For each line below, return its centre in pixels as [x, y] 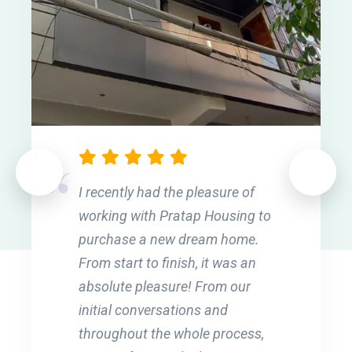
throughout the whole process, [171, 333]
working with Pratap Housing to [175, 215]
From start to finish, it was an [167, 262]
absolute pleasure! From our [165, 286]
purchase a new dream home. [169, 239]
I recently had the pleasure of [167, 192]
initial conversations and [153, 310]
